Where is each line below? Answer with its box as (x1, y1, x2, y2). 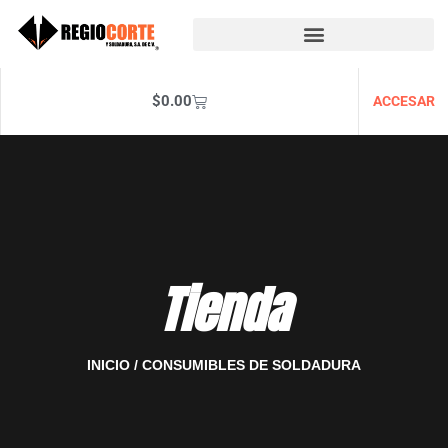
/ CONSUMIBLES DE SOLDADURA (130, 357, 361, 374)
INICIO (87, 357, 130, 374)
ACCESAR (372, 93, 435, 110)
